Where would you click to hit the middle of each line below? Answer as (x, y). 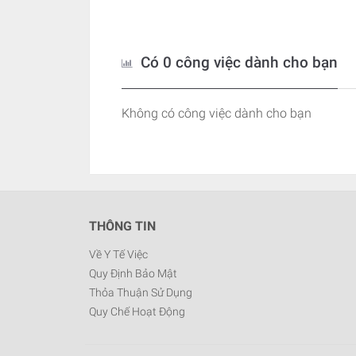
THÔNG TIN (122, 226)
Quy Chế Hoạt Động (137, 311)
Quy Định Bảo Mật (133, 273)
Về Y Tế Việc (118, 254)
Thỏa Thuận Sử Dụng (141, 292)
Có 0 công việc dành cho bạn (237, 62)
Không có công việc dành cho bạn (217, 113)
